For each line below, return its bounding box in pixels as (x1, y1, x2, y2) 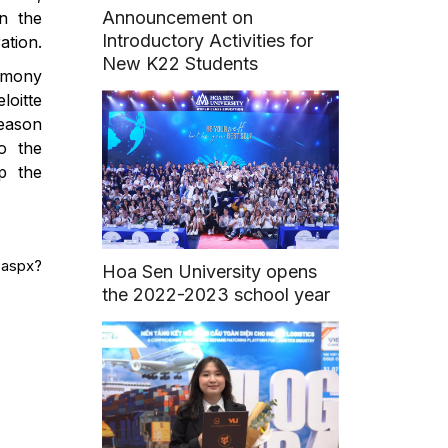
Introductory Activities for (102, 30, 314, 52)
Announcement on (102, 7, 254, 29)
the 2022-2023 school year (102, 284, 332, 306)
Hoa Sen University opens (102, 261, 318, 283)
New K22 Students (102, 53, 259, 75)
